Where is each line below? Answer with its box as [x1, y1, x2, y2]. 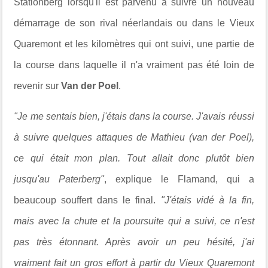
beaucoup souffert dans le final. [14, 195, 161, 205]
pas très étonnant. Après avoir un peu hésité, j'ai [14, 237, 254, 247]
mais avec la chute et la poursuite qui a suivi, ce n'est [14, 216, 254, 226]
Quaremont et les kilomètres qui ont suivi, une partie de [14, 39, 254, 49]
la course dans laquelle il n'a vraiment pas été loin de [14, 60, 254, 70]
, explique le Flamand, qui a [104, 174, 254, 184]
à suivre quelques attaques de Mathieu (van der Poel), [14, 132, 254, 142]
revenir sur [14, 81, 62, 91]
